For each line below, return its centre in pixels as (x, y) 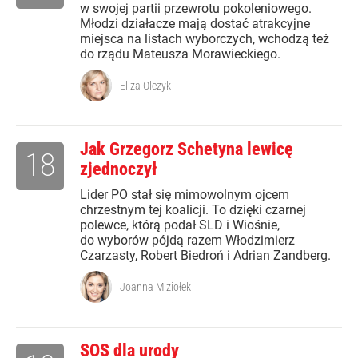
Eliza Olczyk (145, 86)
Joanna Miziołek (155, 287)
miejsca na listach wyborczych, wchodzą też (205, 39)
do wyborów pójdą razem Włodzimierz (187, 241)
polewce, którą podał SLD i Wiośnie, (180, 225)
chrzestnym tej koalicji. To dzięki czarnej (193, 210)
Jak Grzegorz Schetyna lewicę (187, 149)
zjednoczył (118, 169)
